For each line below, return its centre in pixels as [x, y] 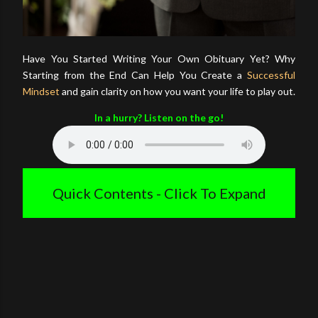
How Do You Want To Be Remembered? [159, 243]
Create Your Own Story [159, 259]
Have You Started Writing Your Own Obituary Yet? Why [159, 59]
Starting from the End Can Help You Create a [135, 75]
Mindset [41, 92]
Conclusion [159, 275]
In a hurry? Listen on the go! [159, 118]
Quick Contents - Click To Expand [159, 193]
